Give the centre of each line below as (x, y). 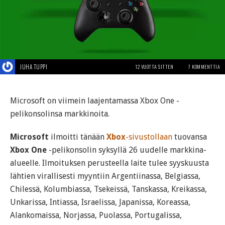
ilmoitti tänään (78, 137)
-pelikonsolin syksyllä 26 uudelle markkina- (127, 150)
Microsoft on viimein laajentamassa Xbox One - (95, 101)
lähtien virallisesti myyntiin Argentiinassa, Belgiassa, (105, 176)
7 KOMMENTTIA (204, 67)
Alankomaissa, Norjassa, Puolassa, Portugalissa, (96, 215)
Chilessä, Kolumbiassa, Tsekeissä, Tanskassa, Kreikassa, (108, 189)
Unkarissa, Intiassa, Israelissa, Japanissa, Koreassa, (100, 202)
